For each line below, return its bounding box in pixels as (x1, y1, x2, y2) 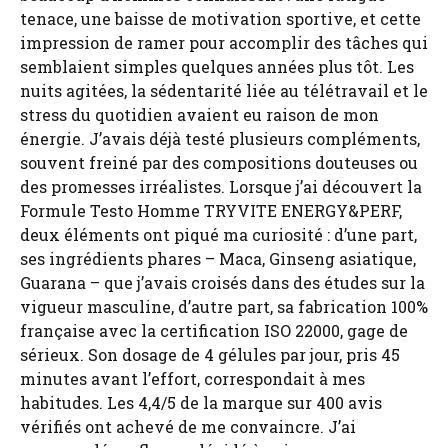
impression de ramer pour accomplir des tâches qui (20, 31, 428, 53)
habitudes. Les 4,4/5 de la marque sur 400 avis (20, 391, 382, 413)
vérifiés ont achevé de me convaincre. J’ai (20, 415, 356, 437)
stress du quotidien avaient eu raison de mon (20, 103, 379, 125)
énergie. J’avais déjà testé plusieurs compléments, (20, 127, 420, 149)
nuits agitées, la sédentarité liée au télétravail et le (20, 79, 428, 101)
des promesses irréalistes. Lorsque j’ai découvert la (20, 175, 422, 197)
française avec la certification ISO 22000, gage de (20, 319, 408, 341)
